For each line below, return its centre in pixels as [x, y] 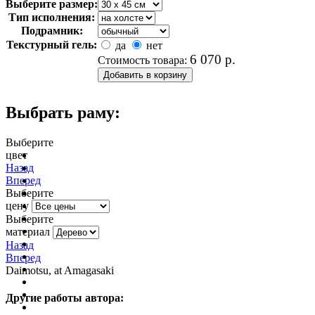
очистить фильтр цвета [103, 156]
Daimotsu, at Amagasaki [60, 270]
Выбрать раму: [63, 112]
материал [28, 231]
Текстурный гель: [52, 44]
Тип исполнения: [52, 17]
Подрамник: [52, 30]
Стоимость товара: [144, 60]
